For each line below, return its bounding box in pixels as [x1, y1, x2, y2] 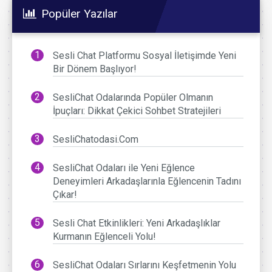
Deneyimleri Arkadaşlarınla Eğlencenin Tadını [53, 175, 242, 188]
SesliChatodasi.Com [53, 134, 139, 146]
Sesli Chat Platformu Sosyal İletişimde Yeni [53, 50, 237, 62]
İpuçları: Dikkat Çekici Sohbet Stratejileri [53, 105, 222, 117]
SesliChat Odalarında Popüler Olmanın [53, 92, 214, 104]
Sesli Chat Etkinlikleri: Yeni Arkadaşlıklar [53, 217, 221, 229]
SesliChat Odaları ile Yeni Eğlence [53, 162, 195, 174]
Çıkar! [53, 189, 78, 201]
